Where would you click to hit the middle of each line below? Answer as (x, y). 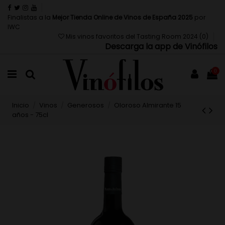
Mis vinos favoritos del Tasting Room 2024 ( (133, 36)
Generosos (85, 105)
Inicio (21, 105)
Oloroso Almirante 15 (147, 105)
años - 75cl (30, 115)
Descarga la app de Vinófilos (161, 46)
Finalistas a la (30, 17)
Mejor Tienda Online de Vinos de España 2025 (123, 17)
